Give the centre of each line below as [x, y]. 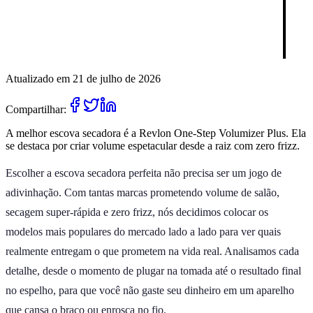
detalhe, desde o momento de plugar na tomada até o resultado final [153, 270]
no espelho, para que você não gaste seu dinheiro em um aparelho [150, 290]
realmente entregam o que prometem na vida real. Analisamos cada [152, 251]
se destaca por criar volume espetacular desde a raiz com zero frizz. [153, 145]
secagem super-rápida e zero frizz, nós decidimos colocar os [137, 212]
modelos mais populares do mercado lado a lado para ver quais [143, 231]
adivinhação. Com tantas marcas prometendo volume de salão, [143, 192]
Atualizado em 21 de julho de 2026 [83, 78]
